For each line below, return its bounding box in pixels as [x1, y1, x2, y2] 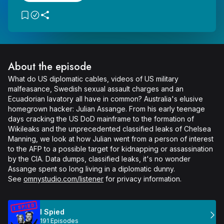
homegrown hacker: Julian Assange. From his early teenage [8, 104, 205, 113]
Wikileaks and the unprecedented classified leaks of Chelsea [8, 124, 211, 133]
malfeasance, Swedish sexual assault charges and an [8, 84, 183, 93]
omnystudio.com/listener [23, 174, 103, 183]
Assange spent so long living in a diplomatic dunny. [8, 164, 175, 173]
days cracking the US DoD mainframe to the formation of [8, 114, 194, 123]
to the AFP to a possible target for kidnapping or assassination [8, 144, 213, 153]
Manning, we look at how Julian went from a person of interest [8, 134, 213, 143]
